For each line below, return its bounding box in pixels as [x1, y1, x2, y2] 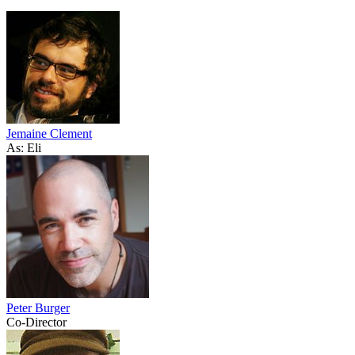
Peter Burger [6, 300, 70, 315]
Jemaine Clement [6, 126, 92, 140]
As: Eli [6, 140, 41, 155]
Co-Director [6, 315, 67, 329]
